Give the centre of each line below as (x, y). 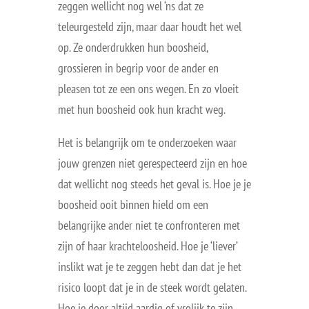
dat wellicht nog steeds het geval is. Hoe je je (154, 184)
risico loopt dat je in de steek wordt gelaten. (152, 287)
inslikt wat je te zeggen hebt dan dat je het (150, 267)
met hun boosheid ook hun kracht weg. (142, 109)
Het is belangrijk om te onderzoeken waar (147, 142)
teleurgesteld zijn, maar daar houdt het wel (150, 27)
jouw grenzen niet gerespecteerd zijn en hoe (152, 163)
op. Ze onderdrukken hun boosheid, (133, 47)
